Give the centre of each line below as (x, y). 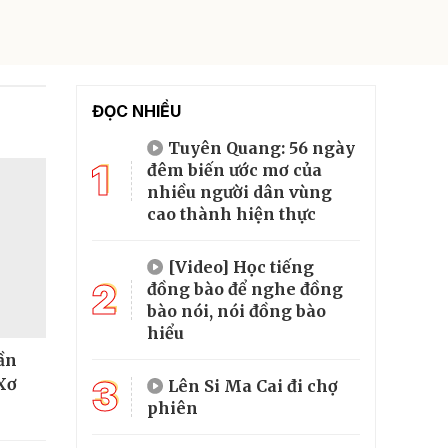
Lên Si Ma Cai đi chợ (253, 385)
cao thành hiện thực (231, 213)
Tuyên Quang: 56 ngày (261, 147)
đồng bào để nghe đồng (245, 288)
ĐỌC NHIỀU (136, 110)
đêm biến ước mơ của (234, 169)
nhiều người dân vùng (239, 191)
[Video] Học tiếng (241, 266)
